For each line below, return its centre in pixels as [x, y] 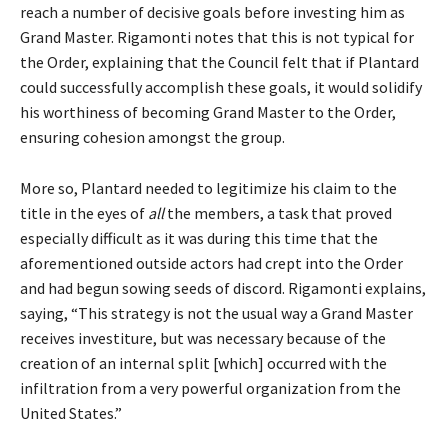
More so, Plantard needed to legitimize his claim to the [208, 188]
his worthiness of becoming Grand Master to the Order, [208, 112]
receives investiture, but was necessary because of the [203, 338]
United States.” [71, 413]
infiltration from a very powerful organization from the [210, 388]
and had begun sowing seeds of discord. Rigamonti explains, [223, 288]
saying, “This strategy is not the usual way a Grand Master [216, 313]
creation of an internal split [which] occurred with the [203, 363]
